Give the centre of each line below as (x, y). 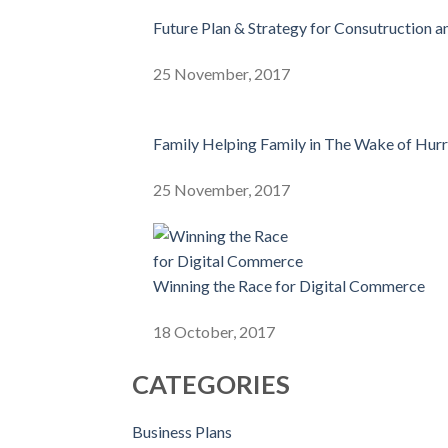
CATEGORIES (211, 383)
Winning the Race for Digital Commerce (288, 285)
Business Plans (182, 432)
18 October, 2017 (213, 331)
